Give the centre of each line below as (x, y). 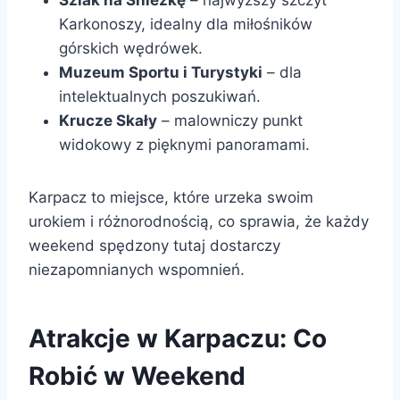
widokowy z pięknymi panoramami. (184, 144)
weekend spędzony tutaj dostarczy (154, 245)
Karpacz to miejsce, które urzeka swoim (171, 197)
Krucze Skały (108, 120)
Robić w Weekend (137, 375)
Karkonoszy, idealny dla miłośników (186, 24)
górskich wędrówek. (131, 48)
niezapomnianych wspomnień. (137, 269)
